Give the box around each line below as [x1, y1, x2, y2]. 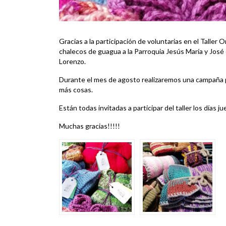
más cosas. [59, 85, 93, 94]
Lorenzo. [59, 57, 86, 66]
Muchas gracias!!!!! [59, 122, 122, 131]
